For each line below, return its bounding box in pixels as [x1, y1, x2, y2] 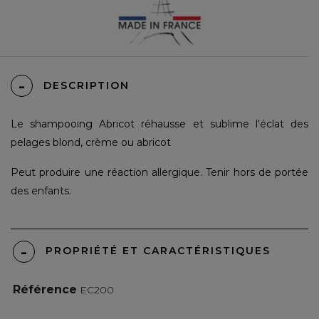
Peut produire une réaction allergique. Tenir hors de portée [11, 166, 308, 179]
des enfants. [11, 184, 71, 198]
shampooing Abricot [30, 117, 135, 131]
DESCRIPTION [43, 79, 130, 92]
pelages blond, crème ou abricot [11, 136, 174, 150]
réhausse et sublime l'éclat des [135, 117, 309, 131]
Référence [13, 282, 78, 296]
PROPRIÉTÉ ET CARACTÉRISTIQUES [46, 244, 271, 258]
